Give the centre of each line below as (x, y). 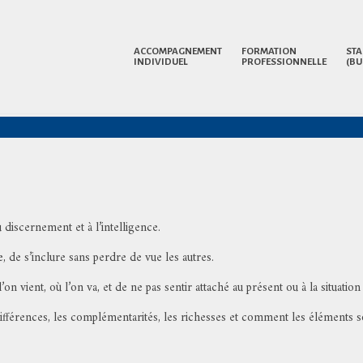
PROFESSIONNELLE (284, 62)
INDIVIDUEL (161, 62)
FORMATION (269, 51)
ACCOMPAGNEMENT (178, 51)
